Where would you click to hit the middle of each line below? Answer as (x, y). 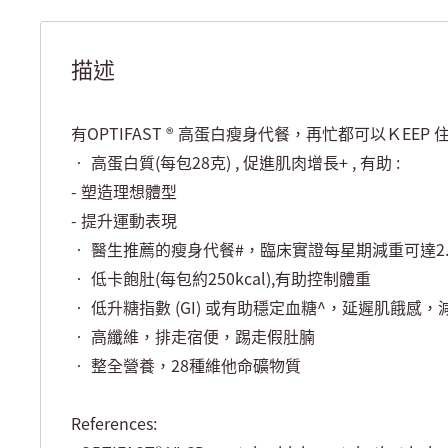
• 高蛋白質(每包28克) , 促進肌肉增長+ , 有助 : (235, 162)
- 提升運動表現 (124, 220)
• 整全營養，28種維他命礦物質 (186, 365)
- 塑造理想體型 (124, 191)
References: (114, 423)
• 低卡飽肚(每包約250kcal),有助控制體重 (221, 278)
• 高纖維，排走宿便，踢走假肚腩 (193, 336)
